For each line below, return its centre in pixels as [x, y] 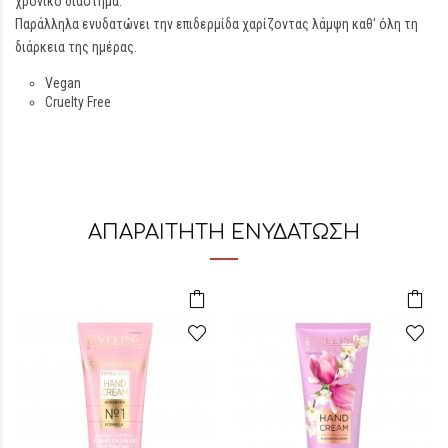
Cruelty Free [78, 102]
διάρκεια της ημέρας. [76, 47]
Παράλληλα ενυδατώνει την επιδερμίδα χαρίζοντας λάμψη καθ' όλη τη [216, 24]
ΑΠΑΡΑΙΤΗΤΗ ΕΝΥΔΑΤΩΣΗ [224, 232]
